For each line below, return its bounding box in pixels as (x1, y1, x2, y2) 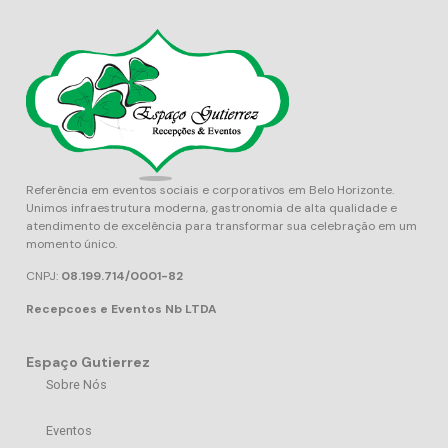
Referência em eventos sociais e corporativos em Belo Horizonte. (26, 181, 394, 198)
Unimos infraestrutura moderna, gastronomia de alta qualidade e (26, 199, 397, 216)
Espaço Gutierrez (26, 353, 150, 372)
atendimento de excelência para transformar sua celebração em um (26, 217, 417, 234)
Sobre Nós (46, 377, 107, 393)
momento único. (26, 235, 117, 252)
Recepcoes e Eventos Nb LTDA (26, 300, 217, 317)
